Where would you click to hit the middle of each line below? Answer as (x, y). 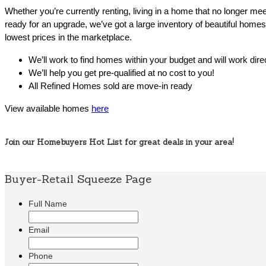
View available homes (48, 109)
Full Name (48, 204)
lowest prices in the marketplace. (69, 37)
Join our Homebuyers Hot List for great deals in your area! (119, 142)
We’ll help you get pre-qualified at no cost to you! (121, 73)
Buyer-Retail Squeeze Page (78, 179)
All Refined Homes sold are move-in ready (110, 86)
